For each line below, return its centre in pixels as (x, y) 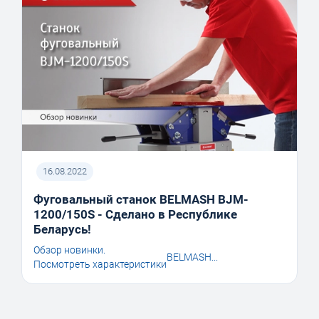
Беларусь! (62, 230)
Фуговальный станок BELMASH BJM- (141, 200)
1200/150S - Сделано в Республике (135, 215)
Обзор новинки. (69, 250)
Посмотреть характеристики (100, 265)
